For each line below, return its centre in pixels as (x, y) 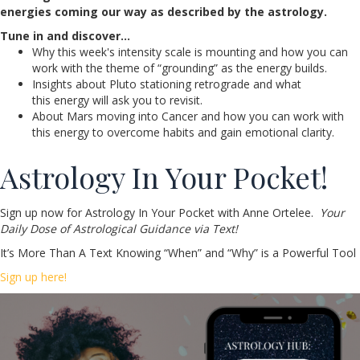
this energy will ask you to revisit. (117, 100)
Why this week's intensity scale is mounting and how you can (190, 51)
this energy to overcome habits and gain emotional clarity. (183, 132)
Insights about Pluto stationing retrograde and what (167, 84)
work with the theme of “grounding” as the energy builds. (180, 67)
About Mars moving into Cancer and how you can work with (188, 116)
